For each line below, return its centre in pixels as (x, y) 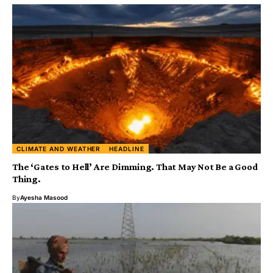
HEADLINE (127, 148)
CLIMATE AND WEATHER (59, 148)
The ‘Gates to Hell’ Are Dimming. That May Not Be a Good (135, 166)
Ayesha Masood (44, 197)
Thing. (27, 179)
